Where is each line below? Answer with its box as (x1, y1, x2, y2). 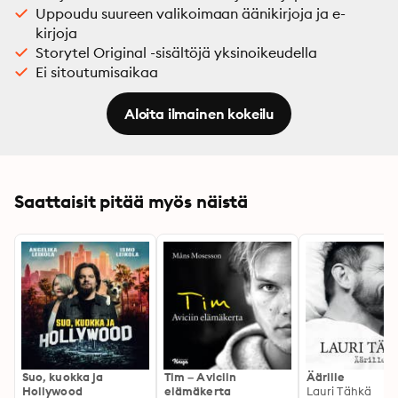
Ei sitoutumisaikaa (36, 63, 158, 81)
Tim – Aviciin (164, 370, 237, 384)
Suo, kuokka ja (22, 370, 104, 384)
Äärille (306, 370, 346, 384)
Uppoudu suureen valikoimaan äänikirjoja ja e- (36, 4, 346, 22)
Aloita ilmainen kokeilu (123, 105, 275, 123)
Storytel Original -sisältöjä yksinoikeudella (36, 44, 318, 61)
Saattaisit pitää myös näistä (14, 190, 249, 212)
